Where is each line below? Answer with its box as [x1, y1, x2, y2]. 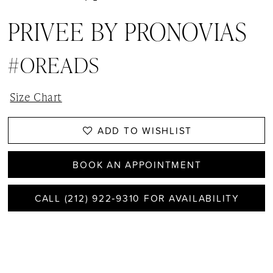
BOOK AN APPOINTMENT [73, 157, 202, 171]
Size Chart [10, 89, 62, 105]
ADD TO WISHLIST [97, 124, 193, 138]
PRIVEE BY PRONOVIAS [8, 15, 247, 49]
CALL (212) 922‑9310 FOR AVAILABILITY [34, 191, 239, 205]
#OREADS [8, 49, 100, 79]
